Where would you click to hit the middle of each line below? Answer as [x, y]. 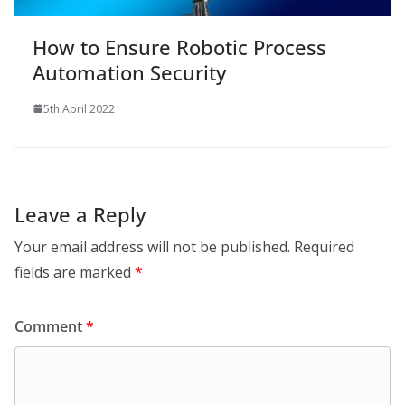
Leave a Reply [80, 214]
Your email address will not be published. [152, 246]
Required [324, 246]
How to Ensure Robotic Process [179, 47]
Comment [50, 326]
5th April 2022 [79, 108]
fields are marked [75, 272]
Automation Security [129, 72]
